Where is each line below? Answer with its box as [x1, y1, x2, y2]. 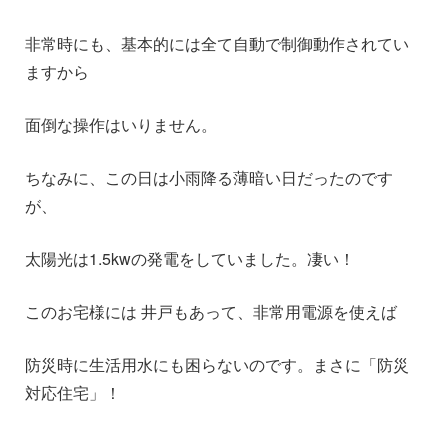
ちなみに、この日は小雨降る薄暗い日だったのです [25, 166, 393, 190]
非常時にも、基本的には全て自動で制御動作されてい [25, 32, 409, 56]
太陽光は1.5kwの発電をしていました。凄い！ [25, 247, 355, 271]
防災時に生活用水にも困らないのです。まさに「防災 [25, 353, 409, 377]
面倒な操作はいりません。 [25, 113, 217, 137]
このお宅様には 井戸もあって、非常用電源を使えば [25, 300, 397, 324]
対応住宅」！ [25, 381, 121, 405]
